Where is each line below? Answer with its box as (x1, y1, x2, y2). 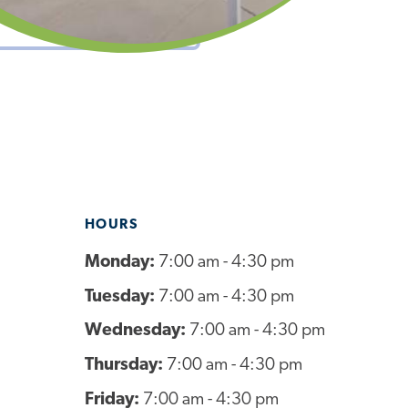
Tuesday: (84, 288, 158, 306)
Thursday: (84, 356, 167, 374)
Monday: (84, 254, 158, 272)
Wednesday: (84, 322, 189, 341)
